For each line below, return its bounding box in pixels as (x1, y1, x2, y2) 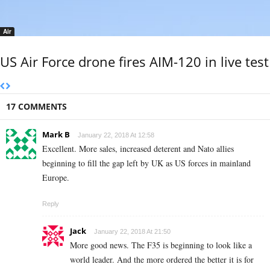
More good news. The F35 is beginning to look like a (70, 239, 252, 251)
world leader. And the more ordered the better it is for (70, 254, 254, 266)
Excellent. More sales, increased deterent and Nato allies (42, 143, 234, 155)
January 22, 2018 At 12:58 (78, 131, 154, 139)
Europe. (42, 172, 69, 184)
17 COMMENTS (6, 101, 67, 113)
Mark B (42, 129, 70, 140)
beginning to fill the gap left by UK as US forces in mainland (42, 157, 251, 169)
